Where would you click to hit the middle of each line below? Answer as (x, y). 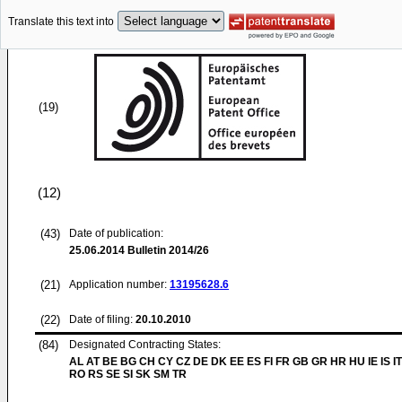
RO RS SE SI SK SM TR (128, 374)
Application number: (119, 284)
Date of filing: (101, 319)
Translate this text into (61, 22)
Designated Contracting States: (145, 345)
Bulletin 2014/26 (167, 250)
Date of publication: (116, 233)
